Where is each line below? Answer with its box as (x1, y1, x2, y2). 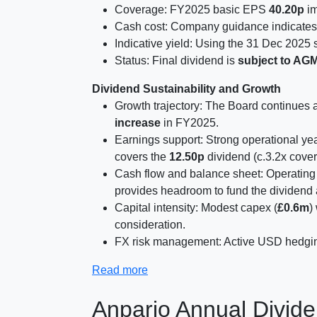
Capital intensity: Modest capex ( (115, 202, 277, 214)
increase (115, 117, 161, 129)
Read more (92, 264, 148, 276)
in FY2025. (161, 117, 219, 129)
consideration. (115, 219, 185, 231)
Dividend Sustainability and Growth (92, 83, 281, 95)
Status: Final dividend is (115, 54, 238, 67)
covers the (115, 151, 169, 163)
